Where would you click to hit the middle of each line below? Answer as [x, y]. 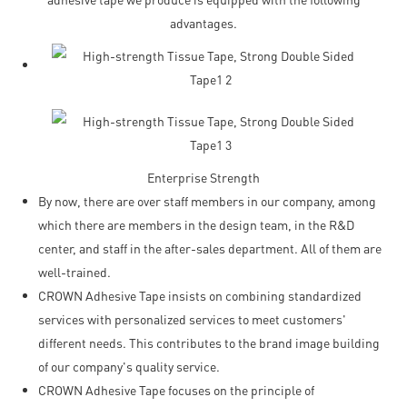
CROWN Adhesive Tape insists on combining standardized [199, 295]
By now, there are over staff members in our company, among [207, 200]
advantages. [203, 22]
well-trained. [74, 271]
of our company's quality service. [129, 366]
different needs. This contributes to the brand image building [208, 342]
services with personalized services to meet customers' [192, 318]
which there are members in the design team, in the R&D [196, 224]
